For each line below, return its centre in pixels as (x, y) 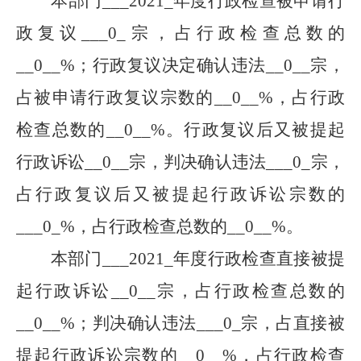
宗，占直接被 (293, 323)
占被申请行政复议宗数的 (115, 98)
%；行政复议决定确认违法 (163, 65)
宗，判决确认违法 (198, 162)
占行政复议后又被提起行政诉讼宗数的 (180, 194)
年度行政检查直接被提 (259, 259)
